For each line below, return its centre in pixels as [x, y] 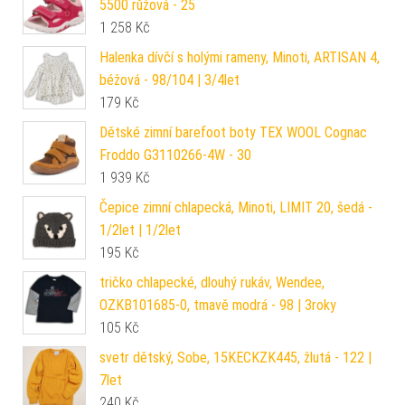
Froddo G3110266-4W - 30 [175, 155]
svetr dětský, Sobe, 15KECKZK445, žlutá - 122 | [235, 358]
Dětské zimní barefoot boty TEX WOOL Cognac [233, 133]
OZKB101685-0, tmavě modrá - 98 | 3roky [218, 306]
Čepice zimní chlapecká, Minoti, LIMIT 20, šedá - [236, 208]
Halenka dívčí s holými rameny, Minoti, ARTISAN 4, [240, 58]
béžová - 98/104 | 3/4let [170, 80]
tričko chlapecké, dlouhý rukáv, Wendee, [212, 283]
